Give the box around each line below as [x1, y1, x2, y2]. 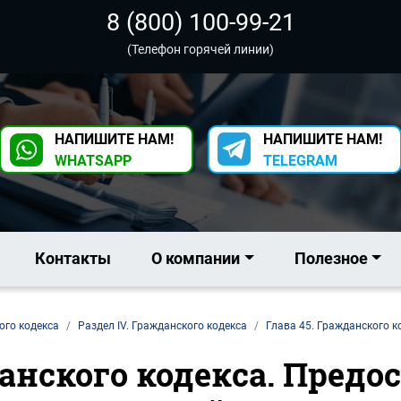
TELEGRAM [263, 152, 337, 169]
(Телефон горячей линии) [127, 42, 274, 56]
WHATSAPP [55, 152, 132, 169]
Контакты [35, 249, 112, 268]
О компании [151, 249, 241, 268]
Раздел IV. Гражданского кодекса [77, 320, 247, 333]
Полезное [294, 249, 368, 268]
